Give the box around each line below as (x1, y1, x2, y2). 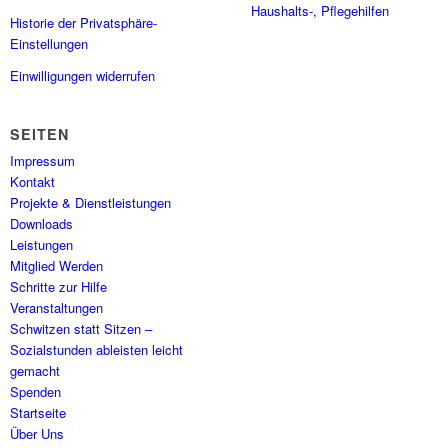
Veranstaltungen (10, 298, 104, 318)
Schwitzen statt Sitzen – (10, 319, 153, 339)
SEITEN (10, 124, 70, 145)
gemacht (10, 361, 61, 381)
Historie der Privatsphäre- (10, 13, 158, 33)
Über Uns (10, 424, 65, 444)
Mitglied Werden (10, 256, 104, 276)
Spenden (10, 382, 62, 402)
